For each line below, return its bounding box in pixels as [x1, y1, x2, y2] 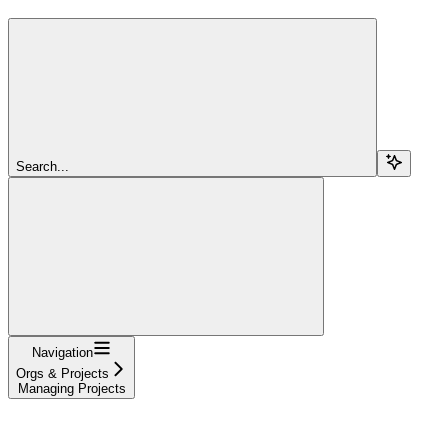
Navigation [32, 344, 93, 360]
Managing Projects [17, 380, 126, 396]
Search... [16, 158, 69, 174]
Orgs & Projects [16, 365, 109, 381]
